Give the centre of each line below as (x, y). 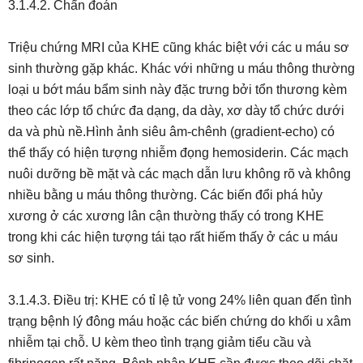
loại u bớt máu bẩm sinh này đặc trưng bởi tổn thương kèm (177, 90)
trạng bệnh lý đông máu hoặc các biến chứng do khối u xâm (179, 321)
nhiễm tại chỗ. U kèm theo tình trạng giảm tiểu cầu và (160, 342)
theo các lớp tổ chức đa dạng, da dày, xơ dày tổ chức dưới (176, 111)
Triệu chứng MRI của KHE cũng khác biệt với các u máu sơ (179, 47)
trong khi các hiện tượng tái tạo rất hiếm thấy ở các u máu (173, 237)
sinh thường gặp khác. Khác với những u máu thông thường (181, 68)
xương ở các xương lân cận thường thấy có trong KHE (166, 216)
